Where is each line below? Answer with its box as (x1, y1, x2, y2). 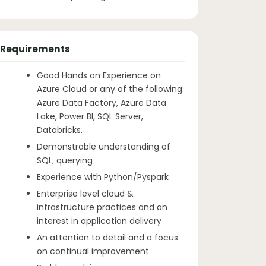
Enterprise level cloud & (37, 188, 134, 199)
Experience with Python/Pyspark (37, 171, 169, 183)
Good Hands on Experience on (37, 69, 161, 81)
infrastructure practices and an (37, 201, 167, 213)
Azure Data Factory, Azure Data (37, 97, 166, 109)
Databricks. (37, 124, 83, 136)
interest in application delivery (37, 215, 161, 227)
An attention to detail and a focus (37, 232, 178, 243)
